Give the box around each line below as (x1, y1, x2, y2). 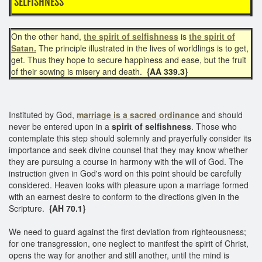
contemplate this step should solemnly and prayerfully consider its (9, 132, 251, 144)
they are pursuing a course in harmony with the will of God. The (9, 155, 243, 167)
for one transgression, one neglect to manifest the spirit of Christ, (9, 237, 249, 249)
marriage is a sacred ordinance (77, 108, 199, 120)
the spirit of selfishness (84, 30, 178, 42)
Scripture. (9, 202, 44, 214)
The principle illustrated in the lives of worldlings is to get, (36, 42, 249, 54)
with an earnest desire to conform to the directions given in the (9, 190, 239, 202)
